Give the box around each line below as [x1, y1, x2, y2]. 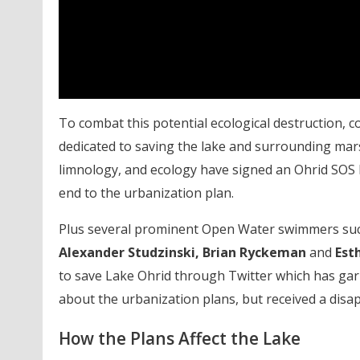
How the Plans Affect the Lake [58, 327, 301, 350]
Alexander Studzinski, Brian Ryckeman [58, 243, 309, 261]
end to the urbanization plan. [58, 184, 234, 202]
